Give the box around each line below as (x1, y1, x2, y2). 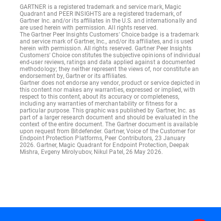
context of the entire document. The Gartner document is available (20, 120, 198, 128)
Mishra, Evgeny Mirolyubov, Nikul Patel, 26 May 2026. (20, 147, 163, 156)
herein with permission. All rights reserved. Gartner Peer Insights (20, 44, 191, 52)
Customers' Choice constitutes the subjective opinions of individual (20, 51, 200, 59)
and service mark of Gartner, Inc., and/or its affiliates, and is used (20, 37, 193, 45)
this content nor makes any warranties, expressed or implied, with (20, 85, 195, 94)
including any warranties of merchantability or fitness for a (20, 99, 178, 108)
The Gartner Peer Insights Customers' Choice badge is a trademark (20, 30, 199, 38)
